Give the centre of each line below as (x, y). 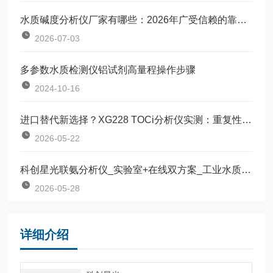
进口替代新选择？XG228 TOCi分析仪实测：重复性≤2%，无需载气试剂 (247, 119)
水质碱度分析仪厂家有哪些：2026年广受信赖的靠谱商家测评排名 (242, 19)
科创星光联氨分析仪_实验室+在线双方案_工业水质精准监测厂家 (246, 169)
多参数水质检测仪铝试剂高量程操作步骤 (108, 69)
